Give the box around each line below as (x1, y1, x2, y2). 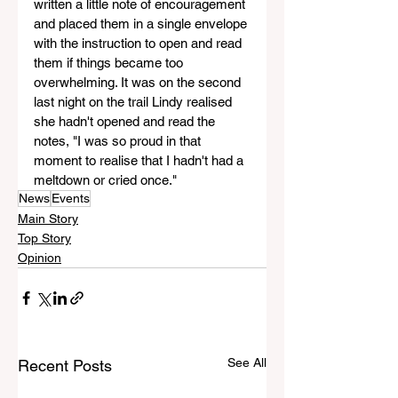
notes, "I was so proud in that (34, 133, 204, 149)
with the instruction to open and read (34, 36, 245, 52)
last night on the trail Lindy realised (34, 94, 235, 110)
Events (52, 191, 90, 206)
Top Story (18, 231, 71, 246)
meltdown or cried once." (34, 172, 177, 188)
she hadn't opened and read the (34, 114, 219, 130)
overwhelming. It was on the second (34, 75, 244, 91)
